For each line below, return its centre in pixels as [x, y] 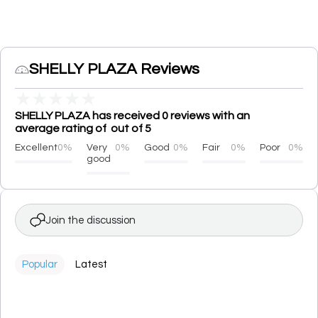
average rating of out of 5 [83, 128]
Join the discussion [91, 220]
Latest [91, 264]
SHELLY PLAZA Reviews [114, 69]
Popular [40, 264]
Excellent [36, 148]
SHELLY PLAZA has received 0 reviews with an [132, 116]
